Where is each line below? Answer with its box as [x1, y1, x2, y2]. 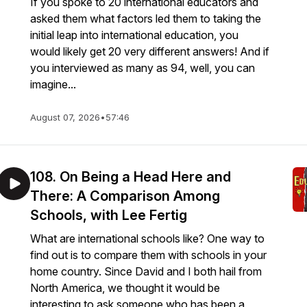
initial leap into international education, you [30, 28, 238, 42]
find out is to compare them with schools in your [30, 248, 267, 262]
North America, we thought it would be [30, 281, 220, 295]
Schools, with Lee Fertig [30, 207, 187, 223]
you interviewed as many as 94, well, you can [30, 61, 255, 75]
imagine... [30, 77, 76, 91]
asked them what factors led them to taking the [30, 12, 261, 25]
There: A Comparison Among [30, 188, 220, 204]
